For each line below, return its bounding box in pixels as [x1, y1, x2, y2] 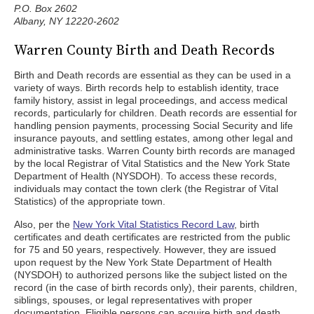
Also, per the [14, 219, 73, 230]
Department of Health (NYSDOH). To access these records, [14, 170, 277, 182]
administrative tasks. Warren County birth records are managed [14, 145, 295, 156]
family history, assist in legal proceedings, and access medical [14, 95, 287, 106]
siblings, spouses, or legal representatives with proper [14, 294, 252, 306]
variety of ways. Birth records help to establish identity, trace [14, 82, 279, 93]
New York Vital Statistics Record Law [73, 219, 234, 230]
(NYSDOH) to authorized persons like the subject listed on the [14, 269, 287, 280]
